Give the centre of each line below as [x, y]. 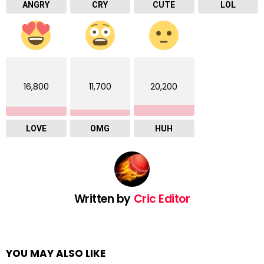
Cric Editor [162, 199]
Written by [104, 199]
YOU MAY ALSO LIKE [56, 253]
